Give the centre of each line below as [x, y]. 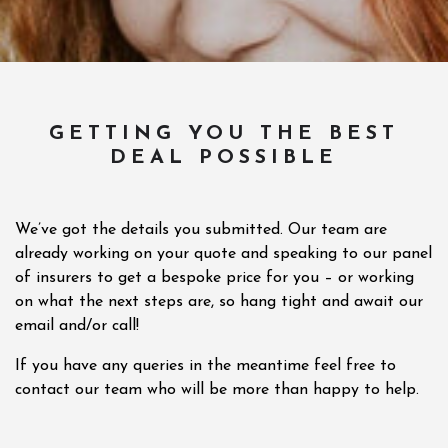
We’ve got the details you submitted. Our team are [201, 230]
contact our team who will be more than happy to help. [217, 390]
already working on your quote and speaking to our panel [223, 254]
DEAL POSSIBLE [224, 158]
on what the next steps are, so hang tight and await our [219, 302]
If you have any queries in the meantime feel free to [205, 366]
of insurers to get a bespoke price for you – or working [214, 278]
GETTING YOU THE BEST [224, 134]
